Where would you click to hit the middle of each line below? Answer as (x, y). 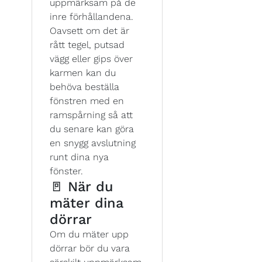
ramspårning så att (91, 115)
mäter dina (87, 203)
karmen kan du (83, 73)
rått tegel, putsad (87, 44)
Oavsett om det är (89, 30)
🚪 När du (82, 186)
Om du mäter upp (89, 234)
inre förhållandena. (92, 16)
